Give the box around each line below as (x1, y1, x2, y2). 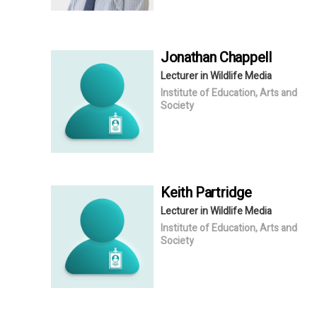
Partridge (195, 182, 252, 203)
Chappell (219, 47, 272, 68)
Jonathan (161, 47, 220, 68)
